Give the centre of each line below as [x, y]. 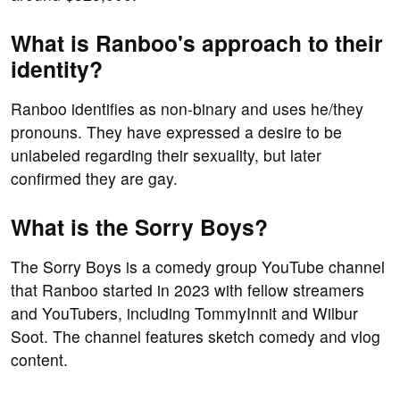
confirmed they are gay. [94, 179]
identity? [57, 69]
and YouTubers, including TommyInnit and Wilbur [184, 313]
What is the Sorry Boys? [139, 227]
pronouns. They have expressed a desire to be [176, 132]
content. [39, 360]
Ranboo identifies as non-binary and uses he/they [187, 109]
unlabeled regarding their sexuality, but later [166, 155]
